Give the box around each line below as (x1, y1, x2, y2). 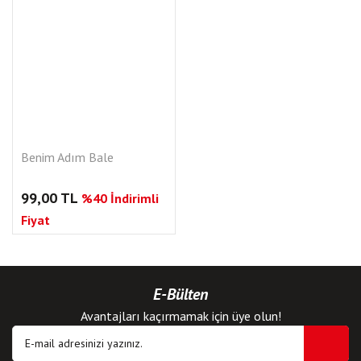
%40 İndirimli (81, 189, 159, 206)
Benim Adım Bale (21, 148, 114, 165)
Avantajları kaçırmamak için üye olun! (80, 307, 281, 324)
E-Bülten (153, 283, 208, 305)
